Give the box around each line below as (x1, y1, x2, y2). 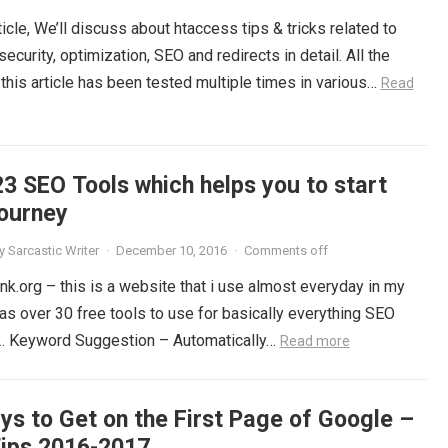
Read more (279, 333, 350, 349)
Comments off (243, 243, 328, 258)
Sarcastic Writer (7, 243, 99, 258)
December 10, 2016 (115, 243, 227, 258)
